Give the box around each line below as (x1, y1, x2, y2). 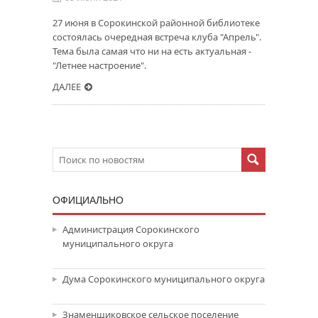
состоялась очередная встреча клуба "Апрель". (53, 31, 261, 43)
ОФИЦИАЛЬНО (53, 194, 124, 206)
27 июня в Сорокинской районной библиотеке (53, 16, 260, 29)
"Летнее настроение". (53, 59, 146, 72)
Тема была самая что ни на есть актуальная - (53, 45, 251, 57)
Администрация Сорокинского (62, 223, 199, 236)
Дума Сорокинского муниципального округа (62, 273, 265, 285)
